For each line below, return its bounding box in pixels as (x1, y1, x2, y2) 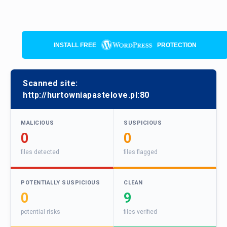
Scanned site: (23, 79, 78, 89)
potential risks (21, 208, 60, 216)
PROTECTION (157, 41, 197, 49)
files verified (124, 208, 157, 216)
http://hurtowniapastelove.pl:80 (23, 90, 149, 100)
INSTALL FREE (54, 41, 96, 49)
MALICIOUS (21, 120, 54, 127)
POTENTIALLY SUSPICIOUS (21, 179, 100, 186)
